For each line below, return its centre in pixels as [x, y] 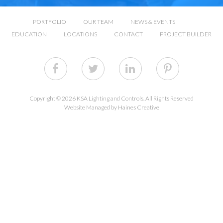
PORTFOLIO [50, 22]
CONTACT [128, 34]
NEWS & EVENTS [153, 22]
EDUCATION [29, 34]
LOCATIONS [80, 34]
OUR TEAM [98, 22]
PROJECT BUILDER [186, 34]
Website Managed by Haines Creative [111, 108]
